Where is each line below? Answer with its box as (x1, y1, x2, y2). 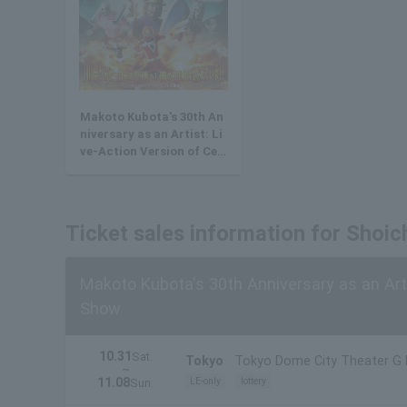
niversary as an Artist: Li (80, 127, 223, 142)
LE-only (190, 375, 222, 388)
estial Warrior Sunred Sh (80, 162, 223, 176)
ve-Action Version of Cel (80, 144, 221, 159)
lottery (240, 375, 266, 388)
